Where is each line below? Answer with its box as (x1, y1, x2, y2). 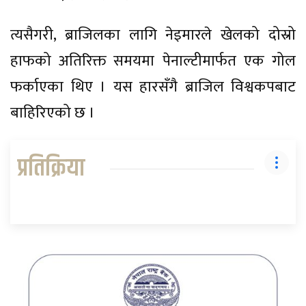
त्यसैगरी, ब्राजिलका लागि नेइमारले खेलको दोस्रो (10, 23, 296, 48)
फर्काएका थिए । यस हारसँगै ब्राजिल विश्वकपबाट (10, 74, 296, 100)
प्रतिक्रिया (17, 150, 85, 188)
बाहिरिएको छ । (10, 100, 95, 126)
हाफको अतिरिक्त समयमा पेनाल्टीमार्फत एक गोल (10, 48, 296, 74)
